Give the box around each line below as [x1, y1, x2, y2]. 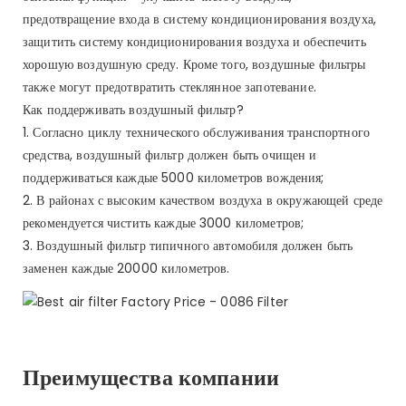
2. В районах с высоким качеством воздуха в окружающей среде [23, 190, 383, 209]
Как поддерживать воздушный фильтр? [23, 100, 244, 119]
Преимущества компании [23, 362, 279, 392]
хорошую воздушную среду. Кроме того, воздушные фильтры [23, 54, 366, 73]
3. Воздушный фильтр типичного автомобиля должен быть [23, 236, 353, 255]
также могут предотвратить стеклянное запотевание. [23, 77, 316, 96]
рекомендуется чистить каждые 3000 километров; [23, 213, 304, 232]
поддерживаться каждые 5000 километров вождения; [23, 168, 324, 187]
